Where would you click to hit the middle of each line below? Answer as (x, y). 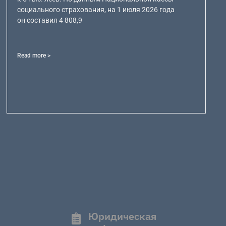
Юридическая (122, 216)
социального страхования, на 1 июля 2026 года (96, 9)
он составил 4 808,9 (49, 20)
